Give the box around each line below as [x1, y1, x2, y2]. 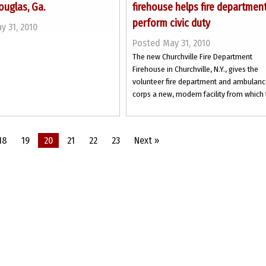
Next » [134, 135, 159, 146]
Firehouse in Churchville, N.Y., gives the [132, 64, 259, 74]
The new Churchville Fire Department [132, 52, 253, 62]
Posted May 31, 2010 [132, 37, 211, 49]
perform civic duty [132, 17, 211, 30]
